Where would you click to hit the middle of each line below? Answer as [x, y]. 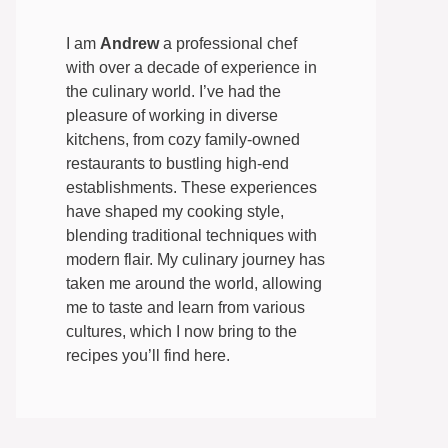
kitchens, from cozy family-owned [183, 140]
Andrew [129, 44]
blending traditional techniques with [191, 236]
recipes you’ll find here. [148, 356]
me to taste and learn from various [185, 308]
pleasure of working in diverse [172, 116]
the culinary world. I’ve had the [173, 92]
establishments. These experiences [191, 188]
